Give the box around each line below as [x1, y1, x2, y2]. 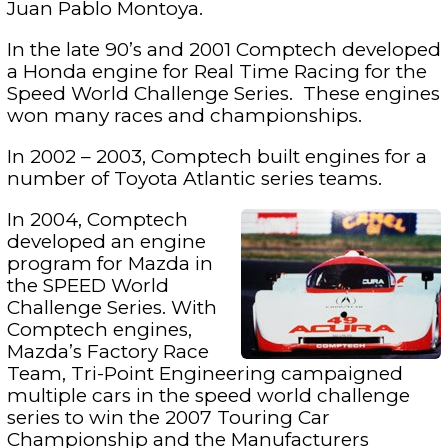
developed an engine [6, 230, 206, 253]
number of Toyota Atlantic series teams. [6, 167, 382, 190]
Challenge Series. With [6, 296, 217, 319]
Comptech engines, [6, 318, 192, 341]
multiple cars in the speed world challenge [6, 384, 410, 407]
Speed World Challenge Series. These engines [6, 82, 440, 105]
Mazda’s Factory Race [6, 340, 209, 363]
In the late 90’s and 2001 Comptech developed [6, 38, 441, 61]
